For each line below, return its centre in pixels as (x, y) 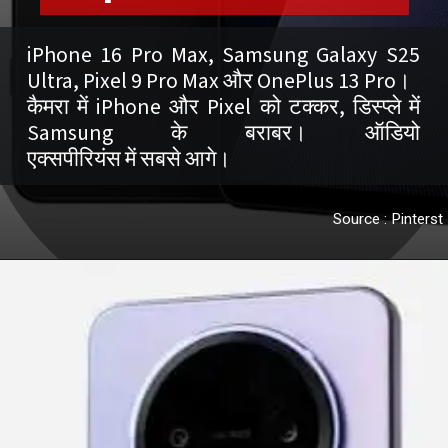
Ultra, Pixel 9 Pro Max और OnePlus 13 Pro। (219, 81)
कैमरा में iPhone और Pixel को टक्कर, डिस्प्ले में (223, 107)
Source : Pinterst (387, 218)
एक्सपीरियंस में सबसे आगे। (129, 159)
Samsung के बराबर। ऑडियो (223, 133)
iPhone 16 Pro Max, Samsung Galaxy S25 (223, 55)
